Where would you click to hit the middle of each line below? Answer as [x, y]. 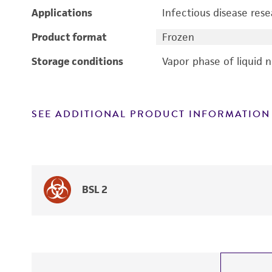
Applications [62, 13]
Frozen [178, 37]
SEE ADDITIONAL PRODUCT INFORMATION [151, 114]
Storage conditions [77, 61]
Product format [69, 37]
